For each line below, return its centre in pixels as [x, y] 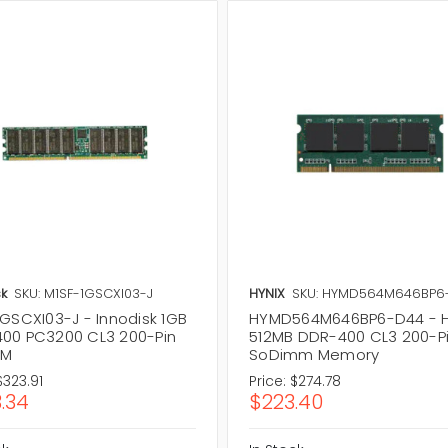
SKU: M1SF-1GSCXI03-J [83, 293]
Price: [268, 380]
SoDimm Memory [314, 354]
